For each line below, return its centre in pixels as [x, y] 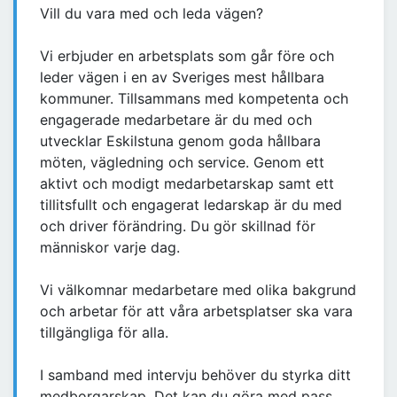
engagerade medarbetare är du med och [176, 120]
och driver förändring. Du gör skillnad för [178, 226]
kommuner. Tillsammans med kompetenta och [194, 99]
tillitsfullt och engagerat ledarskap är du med [191, 205]
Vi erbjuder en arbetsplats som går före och [187, 56]
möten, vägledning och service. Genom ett [182, 163]
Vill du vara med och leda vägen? [152, 14]
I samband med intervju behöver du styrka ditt [195, 375]
